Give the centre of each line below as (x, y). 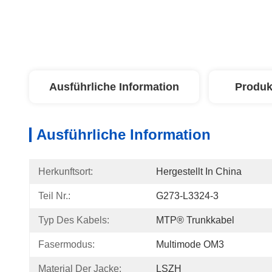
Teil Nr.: (54, 196)
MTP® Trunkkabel (195, 220)
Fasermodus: (66, 244)
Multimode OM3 (190, 244)
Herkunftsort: (66, 172)
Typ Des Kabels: (74, 220)
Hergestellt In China (199, 172)
